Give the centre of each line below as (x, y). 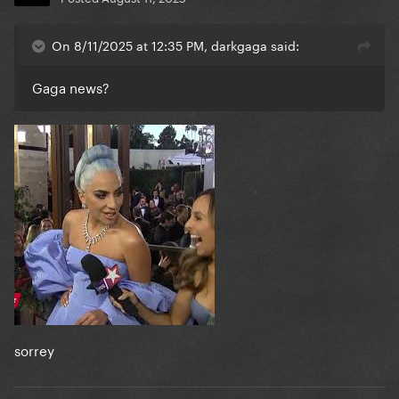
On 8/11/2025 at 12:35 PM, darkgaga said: (175, 45)
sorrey (34, 350)
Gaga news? (71, 87)
